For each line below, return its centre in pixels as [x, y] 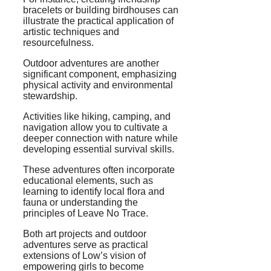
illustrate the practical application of [98, 21]
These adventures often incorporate [99, 170]
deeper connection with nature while [100, 139]
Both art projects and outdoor [85, 234]
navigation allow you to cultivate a [95, 128]
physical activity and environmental [98, 85]
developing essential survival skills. [99, 149]
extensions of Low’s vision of [84, 256]
